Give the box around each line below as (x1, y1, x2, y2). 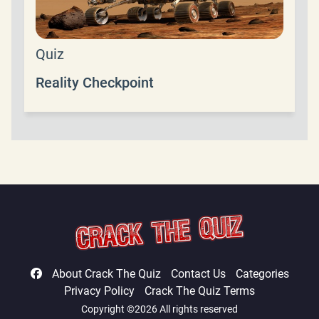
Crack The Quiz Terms (145, 284, 255, 298)
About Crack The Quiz (51, 267, 161, 281)
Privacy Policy (64, 284, 135, 298)
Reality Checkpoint (36, 73, 154, 91)
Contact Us (170, 267, 226, 281)
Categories (235, 267, 289, 281)
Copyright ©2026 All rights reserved (81, 303, 238, 315)
